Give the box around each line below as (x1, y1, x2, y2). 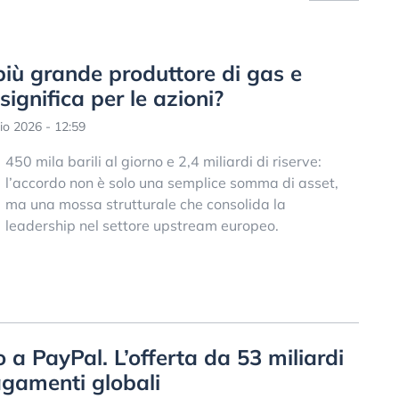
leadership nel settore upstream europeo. (4, 216, 279, 234)
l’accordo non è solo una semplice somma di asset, (4, 174, 338, 191)
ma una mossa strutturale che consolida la (4, 195, 286, 213)
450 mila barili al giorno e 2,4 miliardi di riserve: (4, 152, 322, 170)
